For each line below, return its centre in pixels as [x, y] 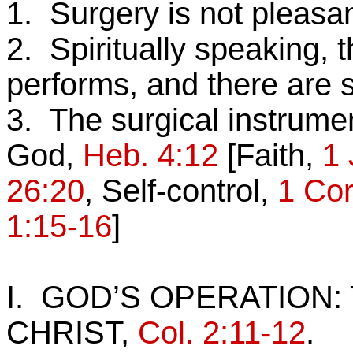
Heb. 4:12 [150, 155]
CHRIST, [72, 333]
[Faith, [270, 155]
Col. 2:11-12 [222, 333]
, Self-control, [181, 191]
